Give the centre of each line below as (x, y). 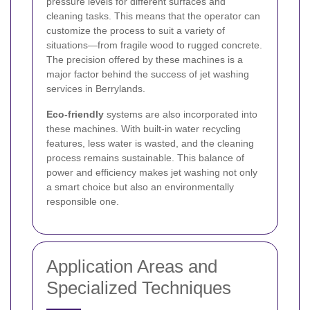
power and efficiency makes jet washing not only (152, 172)
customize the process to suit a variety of (136, 30)
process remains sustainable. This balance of (145, 157)
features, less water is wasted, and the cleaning (150, 143)
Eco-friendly (75, 114)
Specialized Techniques (139, 288)
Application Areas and (132, 266)
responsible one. (83, 201)
